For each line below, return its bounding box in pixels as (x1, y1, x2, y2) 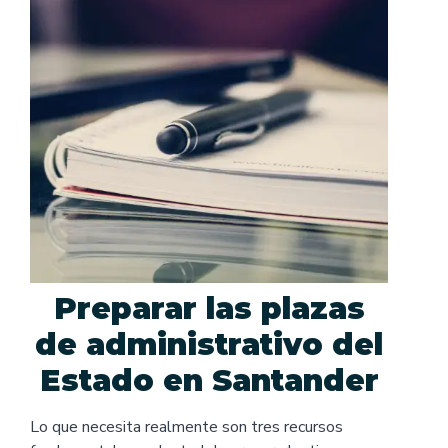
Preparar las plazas (53, 289, 365, 327)
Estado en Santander (39, 361, 379, 399)
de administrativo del (35, 325, 383, 363)
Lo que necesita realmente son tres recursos (30, 415, 343, 438)
